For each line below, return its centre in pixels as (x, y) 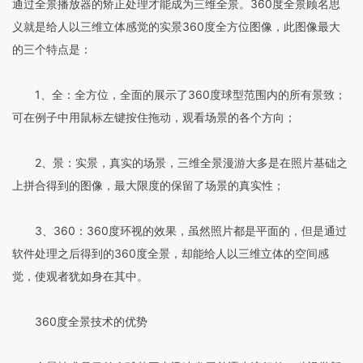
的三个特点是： (52, 49)
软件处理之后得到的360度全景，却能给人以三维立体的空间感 (171, 253)
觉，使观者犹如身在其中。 (80, 275)
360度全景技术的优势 (80, 321)
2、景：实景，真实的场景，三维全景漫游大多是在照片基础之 (180, 162)
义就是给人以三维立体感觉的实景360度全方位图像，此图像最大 (176, 26)
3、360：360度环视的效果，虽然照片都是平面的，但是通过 (179, 230)
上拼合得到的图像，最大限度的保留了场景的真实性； (148, 185)
